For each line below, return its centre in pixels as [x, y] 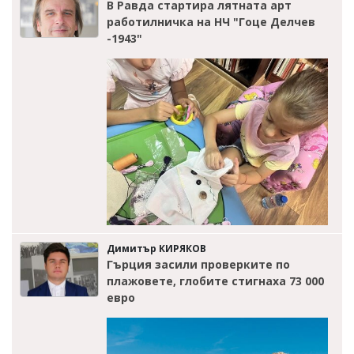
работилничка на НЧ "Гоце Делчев [211, 22]
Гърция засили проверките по [198, 264]
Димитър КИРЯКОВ [156, 248]
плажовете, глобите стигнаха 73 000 [215, 281]
